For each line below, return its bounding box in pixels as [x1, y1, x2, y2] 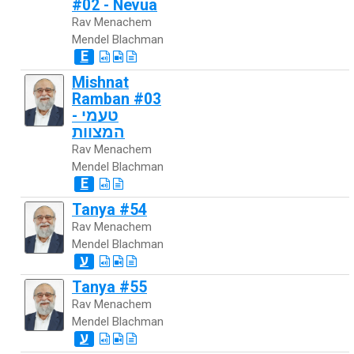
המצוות [72, 123, 125, 142]
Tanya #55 [72, 278, 147, 297]
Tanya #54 [72, 201, 147, 220]
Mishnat [72, 73, 129, 92]
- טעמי [72, 107, 81, 126]
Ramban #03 [72, 90, 161, 109]
